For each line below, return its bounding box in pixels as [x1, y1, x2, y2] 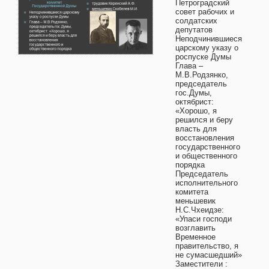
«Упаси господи [175, 214, 232, 223]
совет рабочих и [175, 7, 234, 16]
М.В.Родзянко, [175, 70, 228, 79]
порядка [175, 160, 205, 169]
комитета [175, 187, 208, 196]
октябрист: [175, 97, 214, 106]
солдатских [175, 16, 217, 25]
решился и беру [175, 115, 233, 124]
